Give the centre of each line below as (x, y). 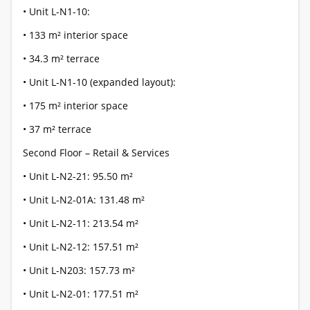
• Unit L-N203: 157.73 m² (79, 270)
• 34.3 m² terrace (61, 58)
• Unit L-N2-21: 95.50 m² (78, 176)
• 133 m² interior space (75, 35)
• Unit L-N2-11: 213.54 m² (81, 223)
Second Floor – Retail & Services (96, 153)
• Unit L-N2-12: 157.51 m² (81, 247)
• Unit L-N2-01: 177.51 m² (81, 294)
